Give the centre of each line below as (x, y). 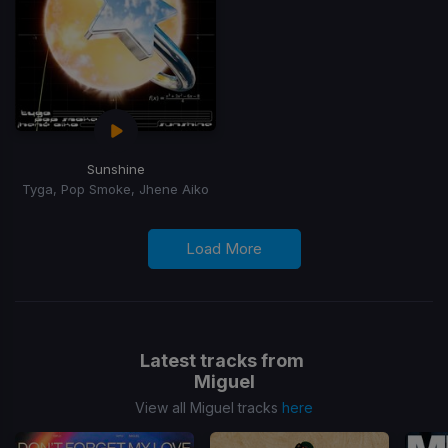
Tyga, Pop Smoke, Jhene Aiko (115, 188)
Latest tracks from (224, 360)
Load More (224, 248)
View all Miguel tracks (208, 407)
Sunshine (115, 168)
